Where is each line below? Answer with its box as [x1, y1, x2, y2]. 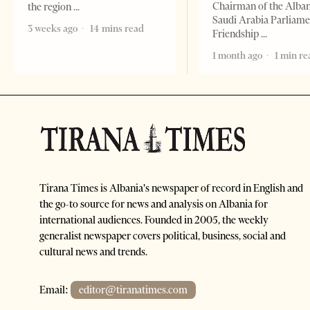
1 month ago [212, 49, 263, 62]
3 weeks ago [28, 22, 77, 35]
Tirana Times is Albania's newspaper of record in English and [39, 182, 303, 195]
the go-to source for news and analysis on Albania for [39, 198, 268, 211]
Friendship [212, 28, 262, 41]
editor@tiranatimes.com [79, 284, 188, 297]
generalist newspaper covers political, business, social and [39, 230, 286, 243]
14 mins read [88, 22, 144, 35]
